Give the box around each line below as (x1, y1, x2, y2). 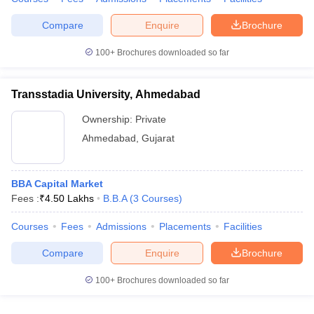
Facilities (224, 221, 262, 232)
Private (135, 114, 166, 125)
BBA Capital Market (11, 178, 103, 189)
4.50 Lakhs (45, 193, 94, 204)
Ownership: (82, 114, 135, 125)
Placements (159, 221, 211, 232)
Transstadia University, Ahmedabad (11, 88, 200, 100)
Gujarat (142, 132, 175, 144)
